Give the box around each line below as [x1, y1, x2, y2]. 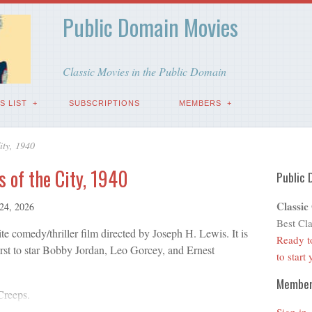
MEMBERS [178, 99, 221, 107]
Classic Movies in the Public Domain [62, 64, 226, 79]
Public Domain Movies [62, 10, 238, 43]
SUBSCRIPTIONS [68, 99, 140, 107]
